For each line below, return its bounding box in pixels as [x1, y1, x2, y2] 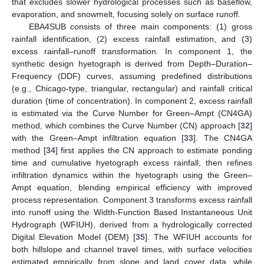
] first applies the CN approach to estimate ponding [55, 145, 253, 155]
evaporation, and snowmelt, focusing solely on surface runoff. [12, 9, 240, 19]
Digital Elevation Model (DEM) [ [12, 232, 136, 242]
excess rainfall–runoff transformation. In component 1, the [12, 46, 252, 56]
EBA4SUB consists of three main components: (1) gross [28, 21, 252, 31]
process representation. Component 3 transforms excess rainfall [12, 194, 252, 204]
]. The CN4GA [193, 133, 253, 143]
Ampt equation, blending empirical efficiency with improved [12, 182, 252, 192]
